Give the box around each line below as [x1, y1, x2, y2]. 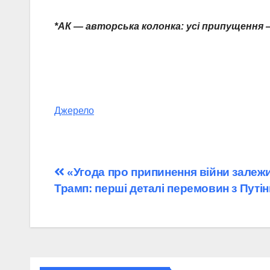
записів [54, 189, 124, 213]
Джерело [54, 105, 94, 116]
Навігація [54, 165, 143, 189]
